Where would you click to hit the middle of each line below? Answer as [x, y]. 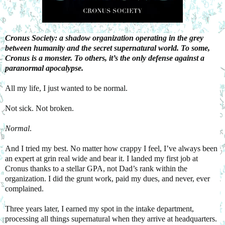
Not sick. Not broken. [39, 108]
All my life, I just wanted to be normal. [66, 88]
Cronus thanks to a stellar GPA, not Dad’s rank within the [96, 168]
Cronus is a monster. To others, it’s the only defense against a [105, 58]
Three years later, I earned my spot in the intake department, [99, 208]
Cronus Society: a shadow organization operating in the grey [104, 38]
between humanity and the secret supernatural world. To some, [107, 48]
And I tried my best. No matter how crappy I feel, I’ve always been [111, 148]
